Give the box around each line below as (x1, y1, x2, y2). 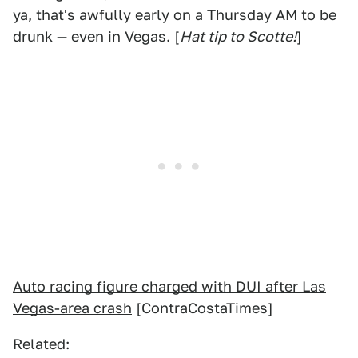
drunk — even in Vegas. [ (13, 28, 180, 45)
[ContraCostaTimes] (132, 300, 273, 316)
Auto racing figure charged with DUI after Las (13, 278, 326, 295)
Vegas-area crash (13, 300, 132, 316)
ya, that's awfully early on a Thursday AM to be (13, 6, 336, 23)
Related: (13, 336, 70, 352)
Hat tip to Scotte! (180, 28, 296, 45)
